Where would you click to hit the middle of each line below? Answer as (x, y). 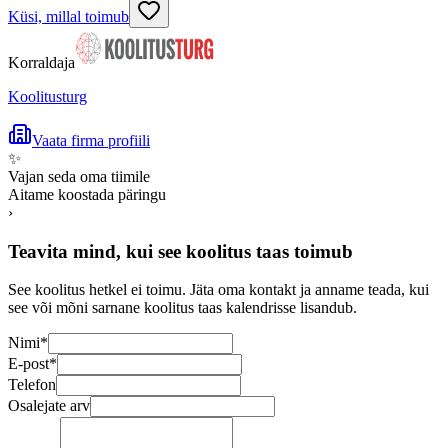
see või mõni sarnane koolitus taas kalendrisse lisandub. (182, 308)
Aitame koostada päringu (87, 194)
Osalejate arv (49, 406)
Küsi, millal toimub (68, 16)
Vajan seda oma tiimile (79, 176)
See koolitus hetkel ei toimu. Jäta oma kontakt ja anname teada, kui (218, 290)
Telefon (32, 385)
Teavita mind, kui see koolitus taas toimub (180, 251)
